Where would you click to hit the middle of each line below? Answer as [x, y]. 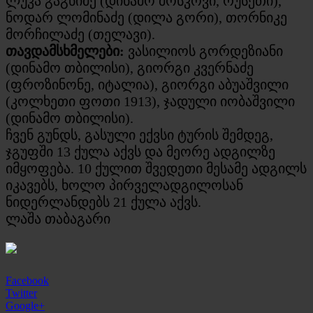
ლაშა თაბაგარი [58, 218]
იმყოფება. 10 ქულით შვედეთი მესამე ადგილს [156, 168]
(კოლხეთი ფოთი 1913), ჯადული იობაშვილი [150, 101]
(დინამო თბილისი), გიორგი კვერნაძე [130, 67]
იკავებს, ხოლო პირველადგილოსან [124, 185]
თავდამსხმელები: [65, 51]
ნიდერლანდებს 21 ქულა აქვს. [103, 202]
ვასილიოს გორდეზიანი [204, 51]
